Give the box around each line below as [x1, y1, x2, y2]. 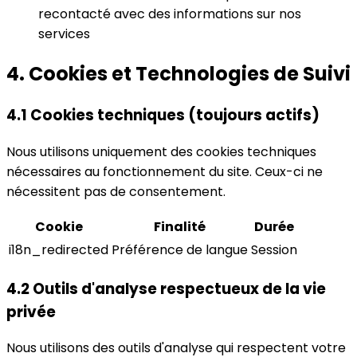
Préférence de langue [112, 240, 248, 259]
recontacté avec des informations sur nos [38, 5, 301, 24]
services [38, 25, 90, 44]
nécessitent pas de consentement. [6, 182, 226, 201]
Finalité [154, 217, 206, 236]
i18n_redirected [9, 240, 108, 259]
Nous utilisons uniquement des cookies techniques [6, 142, 316, 161]
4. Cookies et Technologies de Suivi [6, 61, 351, 88]
